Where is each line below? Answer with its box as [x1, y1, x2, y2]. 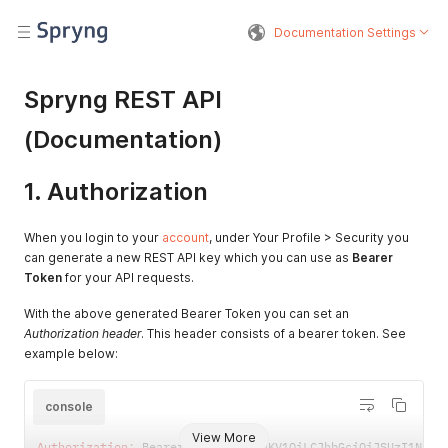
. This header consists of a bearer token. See [141, 326, 406, 341]
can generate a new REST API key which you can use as [24, 250, 352, 265]
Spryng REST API [24, 85, 222, 114]
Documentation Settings [274, 24, 416, 40]
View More [192, 430, 256, 445]
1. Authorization [24, 177, 208, 206]
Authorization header [24, 326, 141, 341]
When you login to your [24, 230, 162, 245]
